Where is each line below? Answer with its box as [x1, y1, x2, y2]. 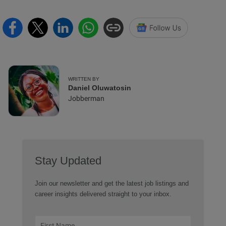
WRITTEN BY [68, 76, 99, 82]
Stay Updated [34, 154, 101, 167]
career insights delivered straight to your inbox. [34, 190, 172, 198]
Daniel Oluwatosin [68, 84, 131, 92]
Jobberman [68, 94, 104, 103]
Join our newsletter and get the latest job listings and [34, 180, 189, 188]
